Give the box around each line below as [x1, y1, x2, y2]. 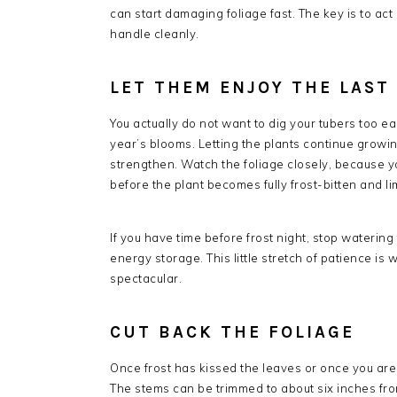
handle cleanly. [110, 26, 199, 41]
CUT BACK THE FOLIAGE [110, 322, 354, 342]
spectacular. [110, 270, 182, 285]
